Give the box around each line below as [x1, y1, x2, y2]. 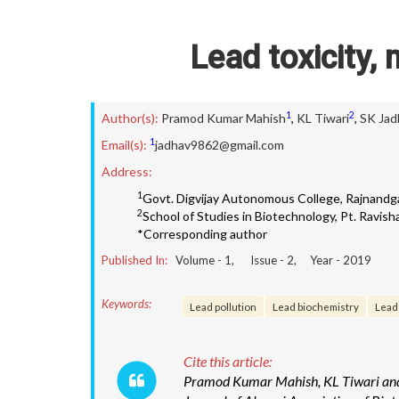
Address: [102, 164, 152, 179]
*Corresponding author [137, 226, 267, 241]
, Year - [294, 253, 343, 267]
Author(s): [102, 110, 159, 126]
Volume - [175, 253, 224, 267]
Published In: [102, 253, 167, 267]
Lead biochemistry [273, 300, 359, 313]
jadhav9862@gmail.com [155, 137, 284, 152]
